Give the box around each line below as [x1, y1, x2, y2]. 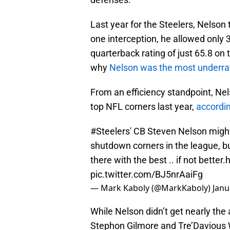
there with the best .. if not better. [90, 155, 225, 166]
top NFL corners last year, [90, 101, 196, 112]
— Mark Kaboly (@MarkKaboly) [90, 182, 213, 194]
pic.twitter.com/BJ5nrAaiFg [90, 169, 203, 180]
